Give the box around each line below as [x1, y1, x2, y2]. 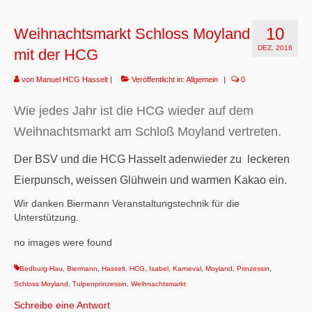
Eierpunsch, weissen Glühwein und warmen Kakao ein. [14, 174, 287, 186]
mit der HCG [14, 46, 98, 63]
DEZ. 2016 [258, 44, 292, 52]
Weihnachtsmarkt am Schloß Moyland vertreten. [14, 125, 281, 139]
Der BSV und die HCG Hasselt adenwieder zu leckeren [14, 153, 290, 165]
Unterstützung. [14, 212, 79, 224]
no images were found [14, 237, 112, 249]
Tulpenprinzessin [72, 280, 127, 288]
